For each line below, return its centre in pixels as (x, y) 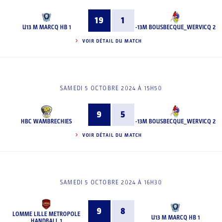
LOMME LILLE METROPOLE (47, 214)
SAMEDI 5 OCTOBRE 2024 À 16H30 (111, 182)
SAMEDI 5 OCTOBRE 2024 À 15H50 (111, 88)
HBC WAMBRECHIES (47, 121)
